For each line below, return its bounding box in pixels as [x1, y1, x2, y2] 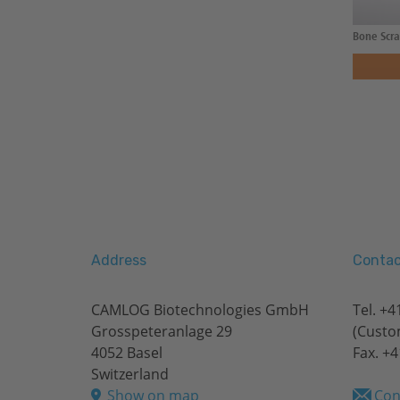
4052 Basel [91, 343, 162, 363]
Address [91, 252, 146, 270]
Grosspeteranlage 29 [91, 321, 232, 342]
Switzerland [91, 364, 169, 385]
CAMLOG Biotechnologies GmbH [91, 300, 309, 321]
